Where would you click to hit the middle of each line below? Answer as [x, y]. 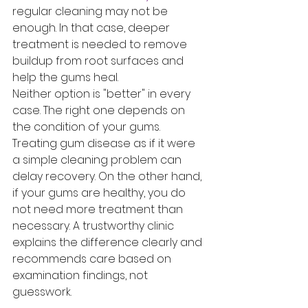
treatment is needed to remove [101, 44]
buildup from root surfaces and [99, 61]
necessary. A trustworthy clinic [95, 226]
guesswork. [42, 292]
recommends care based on [93, 259]
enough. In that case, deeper [92, 28]
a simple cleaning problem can [98, 160]
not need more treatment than [99, 209]
